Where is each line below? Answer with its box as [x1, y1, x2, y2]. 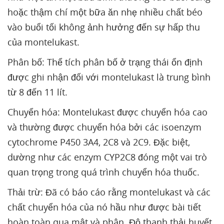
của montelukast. [7, 36, 82, 48]
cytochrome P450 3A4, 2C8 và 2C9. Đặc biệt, [7, 136, 190, 148]
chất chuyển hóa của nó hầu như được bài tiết [7, 201, 201, 213]
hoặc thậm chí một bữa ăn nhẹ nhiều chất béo [7, 6, 202, 18]
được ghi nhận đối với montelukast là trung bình [7, 71, 210, 83]
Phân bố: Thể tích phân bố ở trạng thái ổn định [7, 56, 202, 68]
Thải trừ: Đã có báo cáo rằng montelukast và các [7, 186, 210, 198]
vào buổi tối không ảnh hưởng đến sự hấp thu [7, 21, 200, 33]
